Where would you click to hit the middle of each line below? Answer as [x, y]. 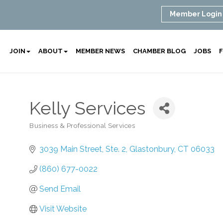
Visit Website [63, 209]
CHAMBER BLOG [160, 51]
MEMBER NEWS [101, 51]
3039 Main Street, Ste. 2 [83, 149]
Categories [46, 131]
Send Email [60, 189]
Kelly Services [87, 108]
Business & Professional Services [82, 125]
